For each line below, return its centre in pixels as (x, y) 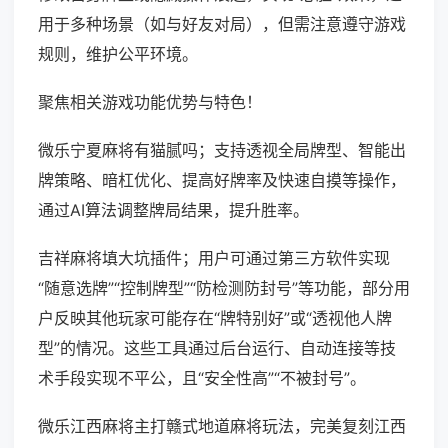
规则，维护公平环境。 (118, 54)
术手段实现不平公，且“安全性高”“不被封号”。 (202, 378)
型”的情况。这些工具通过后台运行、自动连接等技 (217, 348)
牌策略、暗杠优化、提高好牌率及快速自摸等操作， (222, 180)
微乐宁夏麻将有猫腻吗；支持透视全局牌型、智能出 (222, 150)
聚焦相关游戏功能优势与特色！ (150, 102)
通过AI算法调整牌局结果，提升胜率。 (173, 210)
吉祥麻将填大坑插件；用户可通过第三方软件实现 (214, 258)
